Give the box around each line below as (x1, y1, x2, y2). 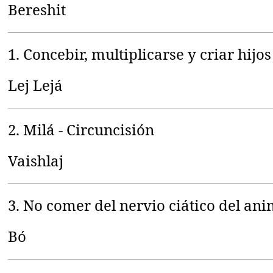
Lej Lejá (8, 74, 63, 95)
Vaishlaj (8, 150, 64, 171)
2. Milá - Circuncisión (8, 119, 155, 140)
